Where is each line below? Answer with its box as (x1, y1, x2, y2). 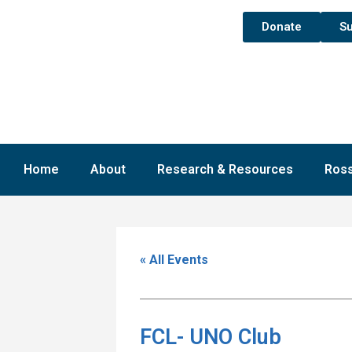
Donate (261, 20, 302, 34)
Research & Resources (157, 161, 293, 177)
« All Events (140, 251, 208, 267)
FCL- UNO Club (140, 324, 281, 350)
